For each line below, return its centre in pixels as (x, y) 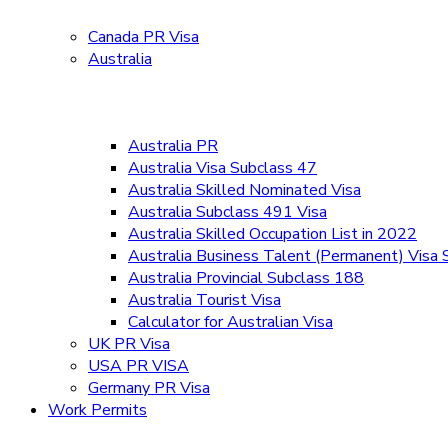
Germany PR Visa (149, 388)
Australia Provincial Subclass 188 (246, 278)
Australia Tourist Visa (204, 300)
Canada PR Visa (143, 37)
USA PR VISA (138, 366)
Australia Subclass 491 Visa (227, 212)
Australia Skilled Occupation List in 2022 (272, 234)
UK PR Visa (129, 344)
